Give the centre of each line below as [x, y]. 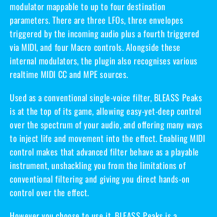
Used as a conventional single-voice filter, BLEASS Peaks [106, 97]
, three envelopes [154, 20]
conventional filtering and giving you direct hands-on [100, 178]
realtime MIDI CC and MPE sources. [69, 74]
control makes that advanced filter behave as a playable [104, 151]
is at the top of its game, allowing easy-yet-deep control [106, 111]
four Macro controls [88, 47]
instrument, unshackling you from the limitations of [98, 165]
